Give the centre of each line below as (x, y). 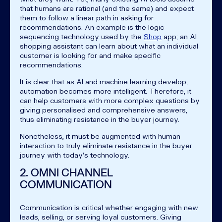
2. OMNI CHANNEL (66, 172)
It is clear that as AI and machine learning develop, (104, 81)
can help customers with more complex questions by (110, 100)
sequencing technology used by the (82, 36)
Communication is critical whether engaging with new (109, 207)
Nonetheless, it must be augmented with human (100, 136)
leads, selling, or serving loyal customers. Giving (101, 217)
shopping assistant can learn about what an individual (109, 46)
